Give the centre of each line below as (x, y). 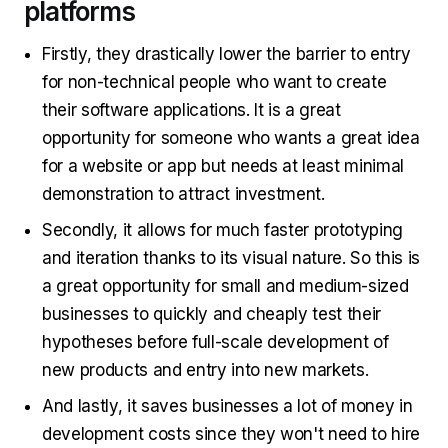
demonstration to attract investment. (186, 194)
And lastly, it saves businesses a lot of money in (227, 406)
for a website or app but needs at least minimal (223, 166)
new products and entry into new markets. (205, 370)
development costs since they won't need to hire (231, 434)
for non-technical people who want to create (214, 82)
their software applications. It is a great (191, 110)
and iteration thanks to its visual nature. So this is (231, 258)
